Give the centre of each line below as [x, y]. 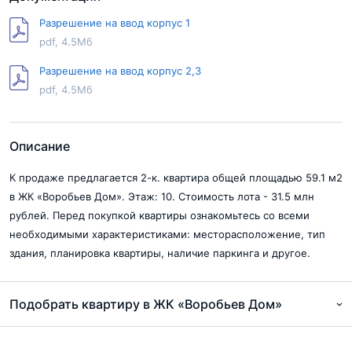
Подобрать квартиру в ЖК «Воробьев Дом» [146, 304]
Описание [40, 147]
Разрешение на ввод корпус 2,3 [120, 71]
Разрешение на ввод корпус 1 [115, 23]
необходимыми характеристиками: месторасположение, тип [167, 235]
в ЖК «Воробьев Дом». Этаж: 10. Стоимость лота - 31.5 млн [162, 197]
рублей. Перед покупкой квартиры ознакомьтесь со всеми [159, 216]
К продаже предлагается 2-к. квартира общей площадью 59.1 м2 [176, 178]
